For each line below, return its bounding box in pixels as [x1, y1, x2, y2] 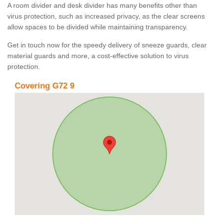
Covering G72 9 [15, 81, 74, 91]
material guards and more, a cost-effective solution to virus [7, 52, 189, 60]
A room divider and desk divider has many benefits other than [7, 1, 197, 10]
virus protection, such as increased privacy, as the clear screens [7, 12, 205, 21]
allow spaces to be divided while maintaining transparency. [7, 23, 190, 31]
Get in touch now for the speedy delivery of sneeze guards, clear [7, 41, 207, 49]
